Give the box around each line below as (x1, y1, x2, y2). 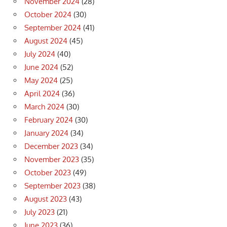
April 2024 (24, 89, 60, 99)
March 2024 (24, 102, 64, 112)
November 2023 (24, 155, 79, 165)
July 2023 (24, 207, 55, 217)
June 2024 (24, 62, 58, 72)
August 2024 (24, 36, 67, 46)
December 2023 (24, 141, 78, 152)
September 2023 (24, 181, 81, 191)
